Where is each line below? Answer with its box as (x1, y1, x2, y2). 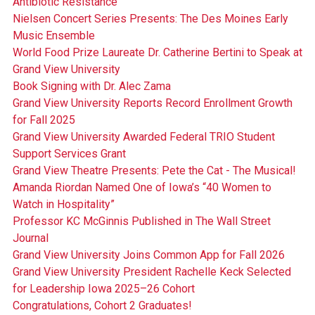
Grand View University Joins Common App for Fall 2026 (12, 248, 285, 262)
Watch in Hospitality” (12, 198, 115, 212)
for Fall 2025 (12, 113, 75, 127)
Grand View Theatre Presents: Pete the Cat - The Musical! (12, 164, 296, 178)
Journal (12, 231, 49, 245)
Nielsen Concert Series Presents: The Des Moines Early (12, 12, 288, 26)
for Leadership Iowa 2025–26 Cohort (12, 282, 195, 296)
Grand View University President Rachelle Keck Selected (12, 265, 291, 279)
